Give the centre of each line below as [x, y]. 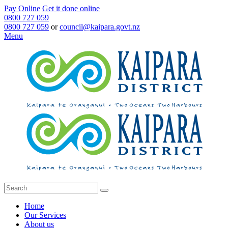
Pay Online [22, 8]
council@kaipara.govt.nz [100, 27]
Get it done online [71, 8]
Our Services [45, 215]
